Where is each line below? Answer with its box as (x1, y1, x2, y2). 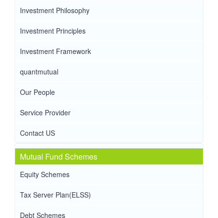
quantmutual (20, 67, 58, 77)
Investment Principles (20, 26, 86, 36)
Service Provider (20, 108, 71, 118)
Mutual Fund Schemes (20, 151, 97, 163)
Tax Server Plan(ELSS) (20, 190, 91, 200)
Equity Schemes (20, 169, 70, 180)
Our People (20, 87, 55, 97)
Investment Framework (20, 46, 91, 56)
